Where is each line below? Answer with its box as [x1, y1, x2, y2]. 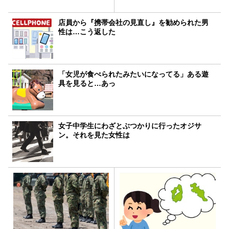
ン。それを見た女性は [58, 130, 130, 139]
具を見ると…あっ [58, 79, 116, 87]
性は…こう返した [58, 27, 116, 36]
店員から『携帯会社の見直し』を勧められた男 [58, 18, 209, 27]
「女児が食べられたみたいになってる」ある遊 [58, 70, 209, 78]
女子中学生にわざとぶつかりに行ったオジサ [58, 121, 202, 130]
